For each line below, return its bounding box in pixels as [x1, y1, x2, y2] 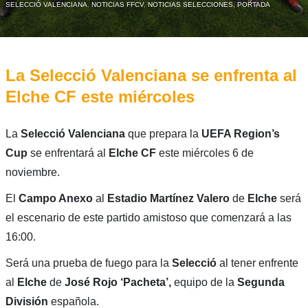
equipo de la [170, 276, 237, 288]
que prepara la [124, 127, 201, 140]
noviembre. [5, 166, 60, 178]
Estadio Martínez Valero [107, 192, 230, 204]
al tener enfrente [216, 256, 298, 269]
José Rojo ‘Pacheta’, [64, 276, 171, 288]
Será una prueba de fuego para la [5, 256, 172, 269]
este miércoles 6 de [155, 146, 254, 159]
